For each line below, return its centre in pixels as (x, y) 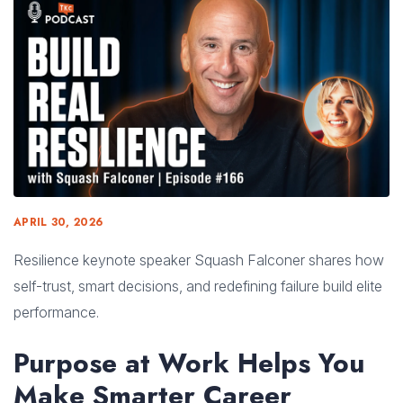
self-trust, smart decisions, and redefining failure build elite (198, 287)
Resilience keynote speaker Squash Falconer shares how (199, 260)
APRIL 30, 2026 (58, 223)
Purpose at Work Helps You (189, 363)
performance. (56, 313)
